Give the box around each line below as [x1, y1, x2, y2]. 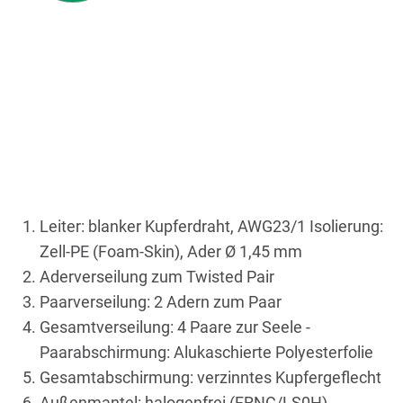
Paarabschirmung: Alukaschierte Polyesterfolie [40, 342, 373, 362]
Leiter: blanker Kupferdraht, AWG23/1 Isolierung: [40, 216, 383, 236]
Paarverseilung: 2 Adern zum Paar [40, 291, 282, 311]
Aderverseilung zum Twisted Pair [40, 266, 274, 286]
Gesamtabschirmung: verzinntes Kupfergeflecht [40, 367, 381, 387]
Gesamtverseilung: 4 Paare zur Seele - [40, 317, 310, 336]
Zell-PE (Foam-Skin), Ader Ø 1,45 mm [40, 241, 302, 261]
